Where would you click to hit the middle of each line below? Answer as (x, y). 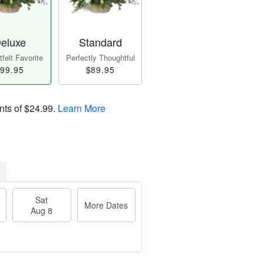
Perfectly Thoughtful (100, 58)
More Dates (106, 205)
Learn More (82, 108)
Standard (100, 42)
